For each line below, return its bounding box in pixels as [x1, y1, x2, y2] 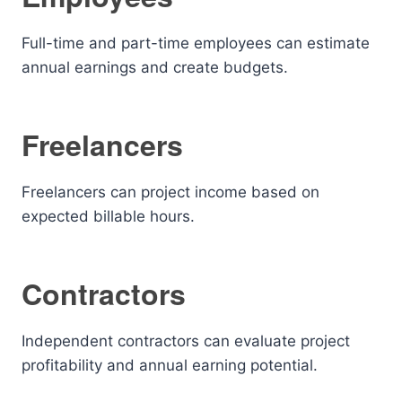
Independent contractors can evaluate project [22, 332, 350, 350]
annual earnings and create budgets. [22, 58, 288, 76]
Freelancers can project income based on [22, 183, 319, 201]
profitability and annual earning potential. [22, 356, 318, 374]
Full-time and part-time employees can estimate [22, 34, 370, 52]
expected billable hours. [22, 207, 195, 225]
